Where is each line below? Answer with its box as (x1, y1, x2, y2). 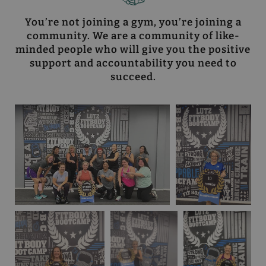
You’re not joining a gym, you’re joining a (24, 15, 242, 28)
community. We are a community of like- (26, 29, 240, 42)
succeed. (110, 70, 156, 83)
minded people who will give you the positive (15, 43, 251, 56)
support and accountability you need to (29, 56, 237, 69)
